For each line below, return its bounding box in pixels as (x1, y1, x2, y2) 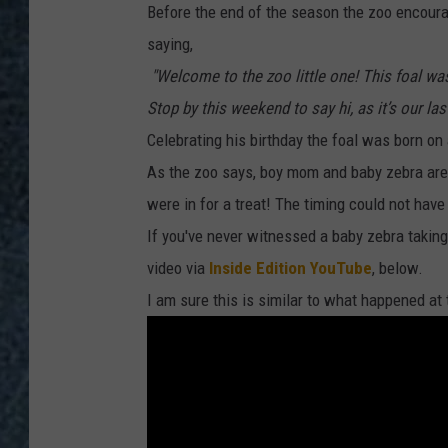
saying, (147, 34, 193, 55)
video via (147, 258, 209, 279)
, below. (372, 258, 423, 279)
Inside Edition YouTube (209, 258, 372, 279)
